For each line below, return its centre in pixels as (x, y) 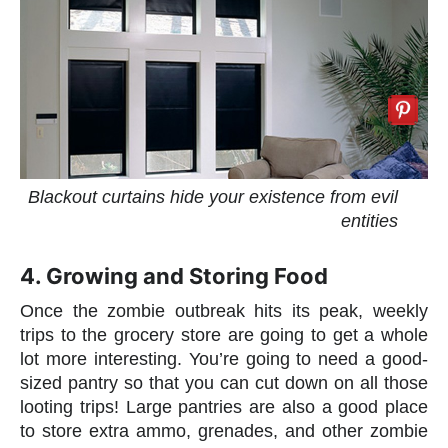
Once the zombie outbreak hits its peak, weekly (224, 310)
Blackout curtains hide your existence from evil (213, 196)
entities (369, 220)
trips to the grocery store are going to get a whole (224, 334)
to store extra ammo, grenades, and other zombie (224, 430)
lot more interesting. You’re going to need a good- (224, 358)
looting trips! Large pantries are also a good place (224, 406)
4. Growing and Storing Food (174, 275)
